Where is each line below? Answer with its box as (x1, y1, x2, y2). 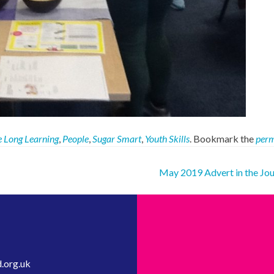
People (62, 132, 89, 144)
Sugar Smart (92, 132, 141, 144)
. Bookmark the (190, 132, 256, 144)
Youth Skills (145, 132, 190, 144)
